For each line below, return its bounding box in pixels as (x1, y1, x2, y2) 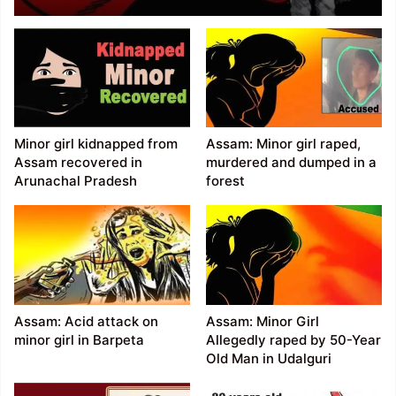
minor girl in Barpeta (14, 331, 145, 348)
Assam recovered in (14, 154, 143, 171)
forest (205, 172, 245, 190)
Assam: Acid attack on (14, 312, 159, 330)
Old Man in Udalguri (205, 349, 331, 367)
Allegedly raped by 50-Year (205, 331, 381, 348)
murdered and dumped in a (205, 154, 377, 171)
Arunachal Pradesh (14, 172, 138, 190)
